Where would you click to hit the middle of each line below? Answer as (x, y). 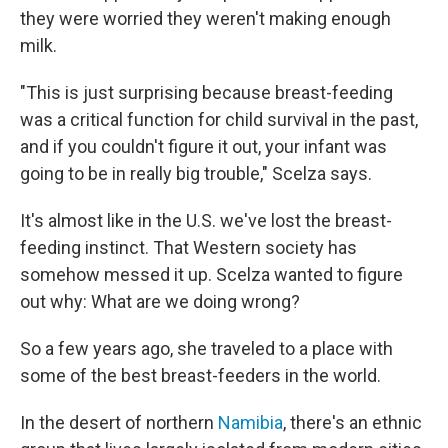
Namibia (250, 423)
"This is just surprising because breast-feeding (206, 93)
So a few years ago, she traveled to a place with (206, 349)
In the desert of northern (119, 423)
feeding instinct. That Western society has (188, 248)
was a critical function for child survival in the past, (219, 120)
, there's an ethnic (352, 423)
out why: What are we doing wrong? (160, 302)
